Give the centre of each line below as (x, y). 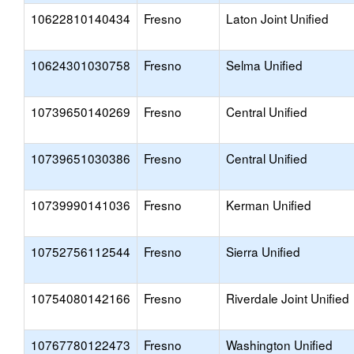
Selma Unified (264, 65)
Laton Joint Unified (277, 18)
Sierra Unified (263, 251)
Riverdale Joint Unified (288, 298)
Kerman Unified (269, 205)
